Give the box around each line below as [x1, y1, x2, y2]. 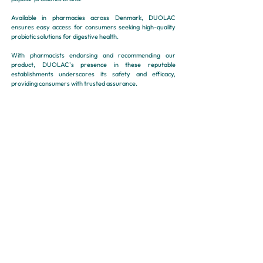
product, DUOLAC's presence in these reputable [11, 60, 176, 69]
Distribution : [11, 98, 49, 105]
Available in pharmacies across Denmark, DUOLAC [11, 14, 176, 22]
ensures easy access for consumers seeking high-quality [11, 23, 176, 31]
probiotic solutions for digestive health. [11, 32, 119, 41]
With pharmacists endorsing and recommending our [11, 51, 176, 59]
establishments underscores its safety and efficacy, [11, 70, 176, 78]
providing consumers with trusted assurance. [11, 79, 137, 87]
